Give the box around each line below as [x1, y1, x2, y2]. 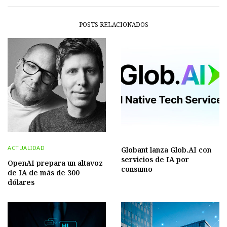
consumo [121, 164, 153, 174]
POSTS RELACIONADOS [79, 20, 148, 29]
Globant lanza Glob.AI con [121, 144, 211, 155]
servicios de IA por [121, 154, 189, 164]
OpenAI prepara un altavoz [8, 158, 103, 168]
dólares [8, 177, 34, 187]
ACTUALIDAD [8, 143, 45, 152]
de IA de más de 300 [8, 167, 80, 177]
